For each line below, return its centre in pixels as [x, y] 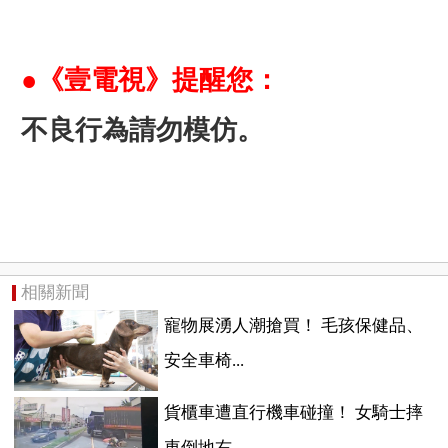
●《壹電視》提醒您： [150, 79]
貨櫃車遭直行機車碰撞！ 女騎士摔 [293, 412]
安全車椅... [203, 361]
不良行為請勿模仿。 [142, 129]
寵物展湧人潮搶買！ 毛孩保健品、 [293, 326]
